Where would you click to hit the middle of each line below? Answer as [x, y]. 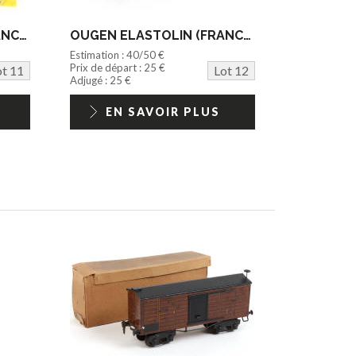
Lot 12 [231, 71]
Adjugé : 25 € [101, 81]
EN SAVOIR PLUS [163, 112]
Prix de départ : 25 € [118, 68]
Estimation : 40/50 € [118, 55]
